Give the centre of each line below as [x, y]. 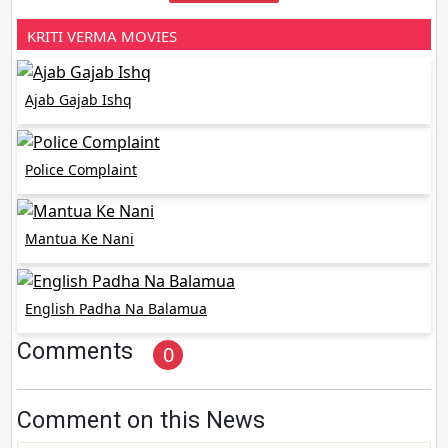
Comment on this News [141, 420]
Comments [75, 351]
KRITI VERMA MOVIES [102, 36]
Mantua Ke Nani [79, 239]
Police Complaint [81, 169]
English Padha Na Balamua [116, 309]
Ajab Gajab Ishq [78, 100]
